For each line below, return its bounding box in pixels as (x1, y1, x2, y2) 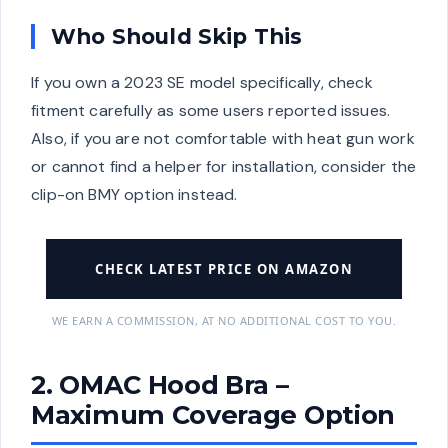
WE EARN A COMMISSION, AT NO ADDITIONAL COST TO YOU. (51, 312, 397, 328)
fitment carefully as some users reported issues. (31, 99, 391, 121)
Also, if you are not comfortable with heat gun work (31, 127, 415, 149)
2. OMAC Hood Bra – (31, 368, 289, 400)
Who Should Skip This (51, 22, 303, 49)
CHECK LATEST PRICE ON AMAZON (95, 259, 353, 278)
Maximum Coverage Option (31, 398, 396, 430)
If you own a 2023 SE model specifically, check (31, 71, 373, 93)
